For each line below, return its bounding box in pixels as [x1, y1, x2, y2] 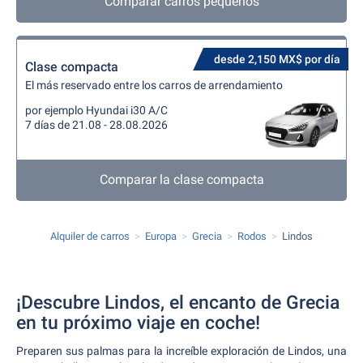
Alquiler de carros [50, 230, 130, 242]
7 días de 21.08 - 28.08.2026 [25, 118, 168, 131]
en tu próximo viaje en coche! [16, 312, 260, 334]
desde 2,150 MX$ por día [214, 53, 340, 66]
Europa [145, 230, 177, 242]
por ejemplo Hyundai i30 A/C [25, 104, 168, 117]
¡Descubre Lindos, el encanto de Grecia [16, 292, 340, 314]
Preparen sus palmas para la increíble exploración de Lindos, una [16, 344, 347, 357]
